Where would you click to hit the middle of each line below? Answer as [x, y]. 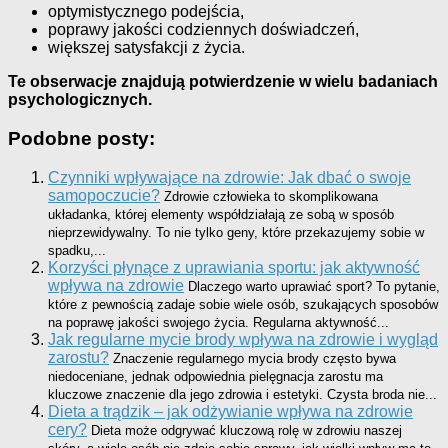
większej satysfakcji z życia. [146, 48]
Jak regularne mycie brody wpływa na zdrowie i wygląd [243, 339]
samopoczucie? [104, 195]
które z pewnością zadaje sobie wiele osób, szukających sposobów [243, 304]
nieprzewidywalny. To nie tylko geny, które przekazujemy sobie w [236, 232]
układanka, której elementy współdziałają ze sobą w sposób [221, 214]
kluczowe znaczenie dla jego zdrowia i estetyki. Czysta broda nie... [242, 394]
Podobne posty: [81, 139]
